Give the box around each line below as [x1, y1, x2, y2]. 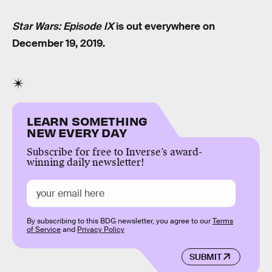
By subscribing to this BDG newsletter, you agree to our [27, 216, 212, 226]
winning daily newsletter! [27, 155, 144, 169]
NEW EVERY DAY [27, 124, 127, 140]
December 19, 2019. [12, 36, 105, 50]
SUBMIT [189, 251, 222, 263]
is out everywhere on [114, 19, 215, 33]
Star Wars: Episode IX [12, 19, 114, 33]
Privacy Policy [77, 224, 124, 234]
